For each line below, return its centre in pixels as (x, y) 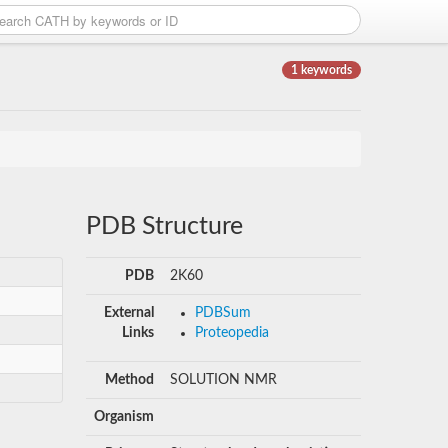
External (128, 313)
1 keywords (321, 70)
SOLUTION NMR (223, 380)
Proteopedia (231, 333)
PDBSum (222, 313)
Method (129, 380)
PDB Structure (164, 226)
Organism (123, 417)
